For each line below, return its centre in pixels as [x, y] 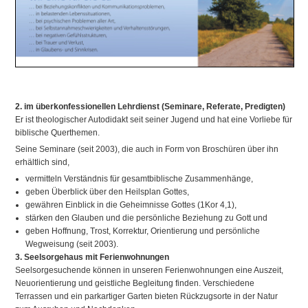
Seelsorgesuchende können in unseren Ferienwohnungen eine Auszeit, [150, 270]
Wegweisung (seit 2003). [72, 244]
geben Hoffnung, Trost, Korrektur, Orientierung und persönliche [143, 231]
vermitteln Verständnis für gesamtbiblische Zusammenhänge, [140, 178]
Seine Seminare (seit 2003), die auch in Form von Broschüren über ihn [147, 149]
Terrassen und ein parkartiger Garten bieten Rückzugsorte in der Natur [147, 296]
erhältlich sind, [43, 162]
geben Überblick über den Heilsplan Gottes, [108, 191]
